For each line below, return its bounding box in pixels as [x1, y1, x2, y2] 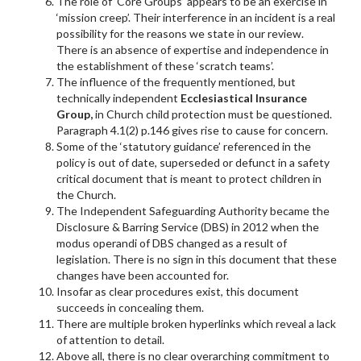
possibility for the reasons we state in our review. [56, 26, 304, 40]
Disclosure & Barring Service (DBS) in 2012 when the [56, 219, 319, 234]
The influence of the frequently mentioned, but [56, 74, 296, 89]
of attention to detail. [56, 332, 164, 346]
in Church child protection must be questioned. [93, 106, 332, 121]
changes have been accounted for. [56, 268, 229, 282]
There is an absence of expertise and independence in [56, 42, 329, 56]
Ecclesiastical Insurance [180, 90, 307, 105]
